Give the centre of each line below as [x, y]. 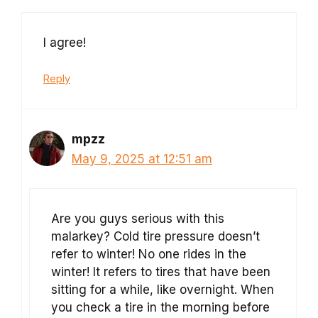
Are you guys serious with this [138, 218]
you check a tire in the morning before [160, 307]
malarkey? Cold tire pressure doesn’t [155, 236]
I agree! [65, 42]
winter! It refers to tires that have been [161, 272]
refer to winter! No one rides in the [149, 254]
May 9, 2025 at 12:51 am [142, 159]
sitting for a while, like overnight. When [163, 289]
